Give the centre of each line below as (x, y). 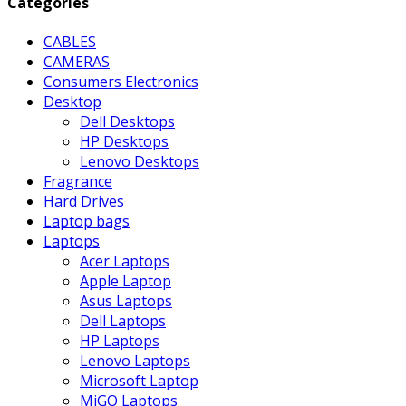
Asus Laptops (126, 301)
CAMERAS (77, 62)
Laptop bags (87, 222)
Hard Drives (84, 202)
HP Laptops (120, 341)
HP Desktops (124, 142)
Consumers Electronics (121, 82)
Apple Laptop (126, 281)
